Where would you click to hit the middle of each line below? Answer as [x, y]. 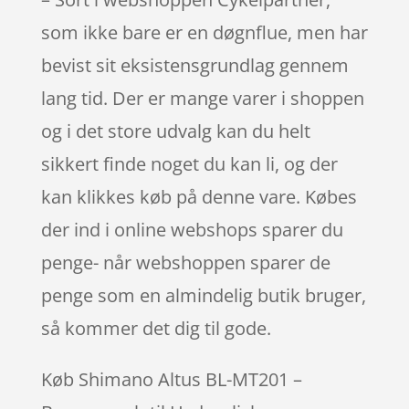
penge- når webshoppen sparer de [185, 262]
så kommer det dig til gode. [156, 328]
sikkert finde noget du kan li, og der [189, 163]
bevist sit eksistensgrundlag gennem [194, 65]
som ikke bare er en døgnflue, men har [204, 32]
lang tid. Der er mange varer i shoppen [202, 98]
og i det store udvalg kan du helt [175, 131]
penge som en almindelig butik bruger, [203, 295]
